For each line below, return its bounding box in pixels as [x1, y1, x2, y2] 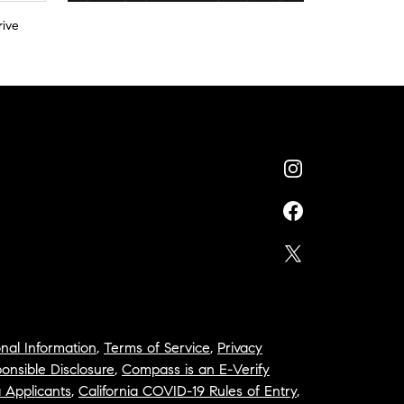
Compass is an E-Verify [122, 360, 270, 378]
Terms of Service [104, 338, 210, 356]
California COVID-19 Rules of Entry [78, 381, 297, 399]
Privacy [217, 338, 262, 356]
